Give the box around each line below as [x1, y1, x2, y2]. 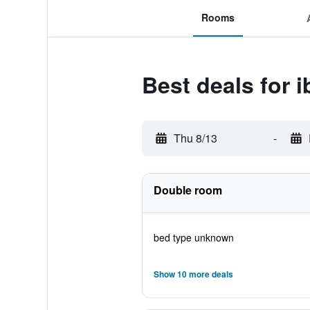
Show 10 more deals [153, 268, 233, 280]
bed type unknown [153, 230, 234, 244]
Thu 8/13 [173, 130, 217, 146]
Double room [153, 182, 222, 198]
